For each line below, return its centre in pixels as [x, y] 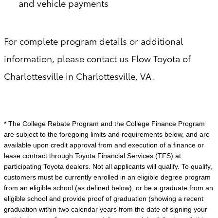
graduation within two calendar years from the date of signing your [106, 209]
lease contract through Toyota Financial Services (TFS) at [92, 156]
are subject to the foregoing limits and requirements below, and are [107, 135]
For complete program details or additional [93, 41]
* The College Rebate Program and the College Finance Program [104, 124]
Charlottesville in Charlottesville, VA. [79, 76]
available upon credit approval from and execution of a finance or [104, 145]
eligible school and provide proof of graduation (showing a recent [104, 199]
